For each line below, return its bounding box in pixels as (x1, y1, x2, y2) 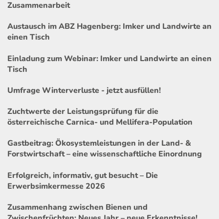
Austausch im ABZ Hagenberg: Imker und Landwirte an (7, 21, 212, 32)
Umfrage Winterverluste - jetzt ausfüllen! (7, 85, 161, 96)
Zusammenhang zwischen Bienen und (7, 201, 148, 213)
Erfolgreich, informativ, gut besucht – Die (7, 170, 158, 181)
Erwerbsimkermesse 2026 (7, 180, 105, 192)
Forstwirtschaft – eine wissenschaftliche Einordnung (7, 149, 202, 160)
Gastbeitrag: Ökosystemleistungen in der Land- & (7, 138, 191, 149)
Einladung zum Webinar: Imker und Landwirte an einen (7, 53, 212, 64)
